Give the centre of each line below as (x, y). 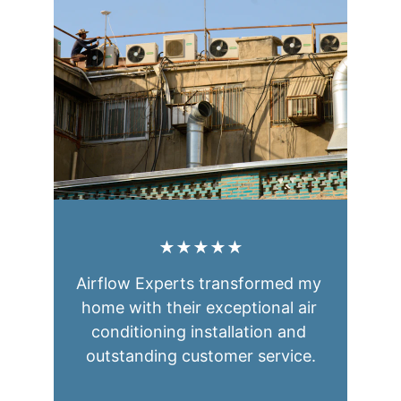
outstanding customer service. (201, 356)
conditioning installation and (201, 332)
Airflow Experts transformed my (201, 283)
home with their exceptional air (201, 307)
